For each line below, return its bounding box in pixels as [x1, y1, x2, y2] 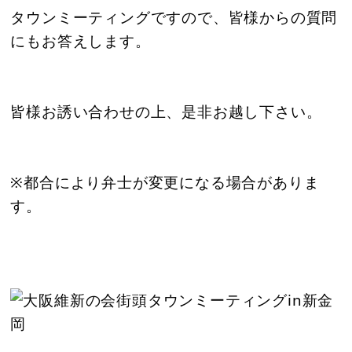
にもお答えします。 [10, 31, 151, 51]
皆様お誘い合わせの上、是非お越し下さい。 [10, 101, 322, 122]
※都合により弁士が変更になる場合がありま [10, 172, 320, 192]
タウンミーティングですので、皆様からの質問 [10, 7, 338, 27]
